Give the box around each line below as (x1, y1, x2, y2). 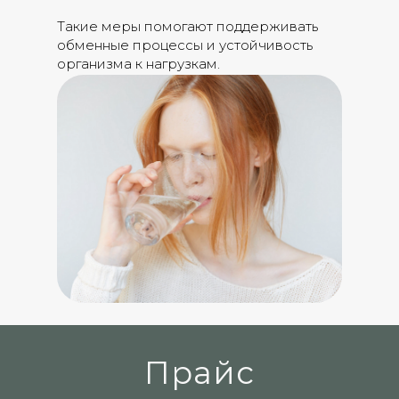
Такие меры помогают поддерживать (57, 18, 318, 35)
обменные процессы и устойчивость (57, 37, 313, 53)
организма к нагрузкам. (57, 55, 220, 72)
